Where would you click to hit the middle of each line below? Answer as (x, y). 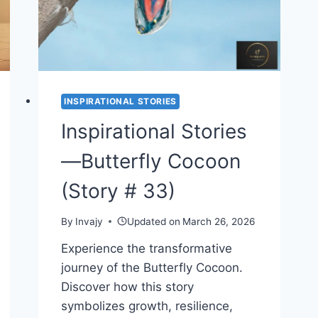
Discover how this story (128, 286)
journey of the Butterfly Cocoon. (152, 267)
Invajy (89, 221)
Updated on (153, 221)
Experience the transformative (147, 248)
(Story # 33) (119, 191)
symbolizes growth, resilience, (147, 306)
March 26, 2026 (219, 221)
